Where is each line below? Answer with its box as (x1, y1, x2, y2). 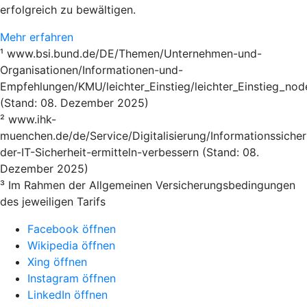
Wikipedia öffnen (27, 238, 115, 252)
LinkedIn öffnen (27, 287, 108, 302)
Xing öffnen (27, 254, 87, 269)
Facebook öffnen (27, 221, 116, 236)
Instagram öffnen (27, 271, 116, 285)
